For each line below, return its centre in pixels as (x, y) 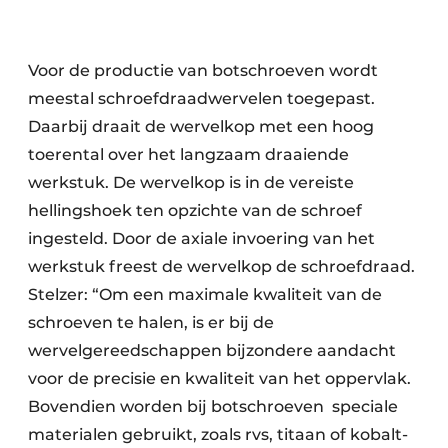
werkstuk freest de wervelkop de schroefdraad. (221, 267)
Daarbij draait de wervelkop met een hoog (201, 127)
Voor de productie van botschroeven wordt (203, 71)
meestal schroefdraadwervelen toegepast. (201, 99)
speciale (365, 407)
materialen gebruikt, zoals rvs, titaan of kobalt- (218, 435)
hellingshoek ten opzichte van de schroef (195, 211)
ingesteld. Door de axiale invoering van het (201, 239)
